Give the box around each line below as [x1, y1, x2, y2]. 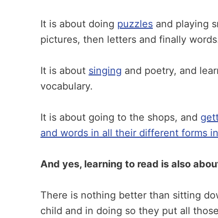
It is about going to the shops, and [40, 111, 200, 123]
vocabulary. [40, 80, 93, 92]
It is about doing [40, 18, 117, 30]
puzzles [117, 18, 153, 30]
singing [89, 65, 122, 76]
